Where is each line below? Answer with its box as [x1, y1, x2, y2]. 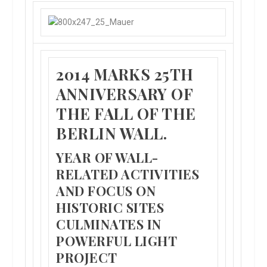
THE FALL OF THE [56, 103, 196, 124]
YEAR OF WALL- [56, 148, 159, 166]
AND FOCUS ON [56, 182, 156, 200]
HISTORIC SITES [56, 198, 164, 216]
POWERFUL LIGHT [56, 232, 177, 250]
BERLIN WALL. [56, 123, 167, 144]
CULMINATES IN [56, 215, 162, 233]
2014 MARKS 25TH [56, 64, 194, 85]
